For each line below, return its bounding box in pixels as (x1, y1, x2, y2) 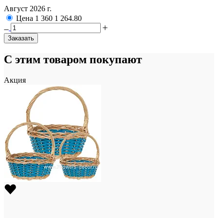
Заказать (8, 35, 34, 42)
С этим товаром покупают (4, 53, 142, 66)
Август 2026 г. (4, 4, 52, 13)
